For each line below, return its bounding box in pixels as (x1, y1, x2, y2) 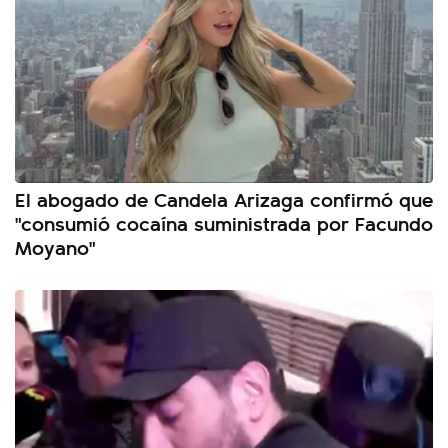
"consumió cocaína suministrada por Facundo (15, 208, 433, 238)
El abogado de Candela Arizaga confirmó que (15, 184, 433, 214)
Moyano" (15, 232, 95, 262)
